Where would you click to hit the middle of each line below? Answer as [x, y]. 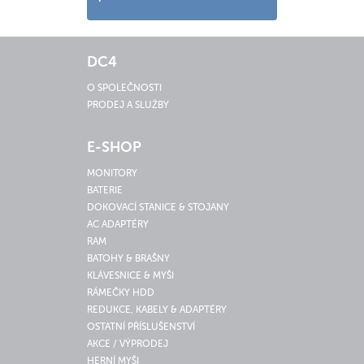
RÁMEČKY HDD [121, 292]
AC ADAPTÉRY [118, 224]
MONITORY [112, 173]
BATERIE [105, 190]
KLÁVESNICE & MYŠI [130, 275]
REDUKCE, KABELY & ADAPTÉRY [157, 310]
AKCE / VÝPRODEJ [128, 344]
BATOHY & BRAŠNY [128, 258]
